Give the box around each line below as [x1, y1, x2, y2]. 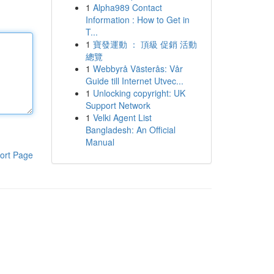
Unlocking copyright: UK [92, 87, 185, 99]
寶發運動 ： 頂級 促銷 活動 [92, 38, 197, 50]
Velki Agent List [92, 111, 152, 124]
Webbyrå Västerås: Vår [92, 62, 183, 75]
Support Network [85, 99, 150, 111]
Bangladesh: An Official [85, 124, 176, 136]
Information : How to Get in [85, 13, 190, 26]
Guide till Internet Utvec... [85, 75, 183, 87]
